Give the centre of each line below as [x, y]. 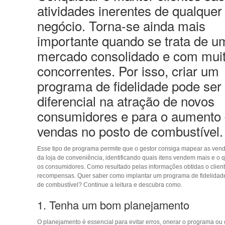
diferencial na [77, 100]
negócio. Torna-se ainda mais [121, 25]
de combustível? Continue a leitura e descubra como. [109, 185]
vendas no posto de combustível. [130, 131]
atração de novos [165, 100]
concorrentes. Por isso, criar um [128, 70]
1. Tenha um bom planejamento [113, 204]
